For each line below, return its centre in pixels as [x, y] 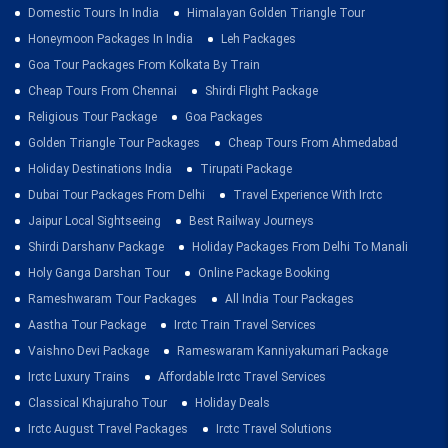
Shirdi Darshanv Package [96, 246]
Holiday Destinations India [100, 168]
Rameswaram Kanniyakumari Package [282, 350]
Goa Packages [224, 116]
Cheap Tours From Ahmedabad [313, 142]
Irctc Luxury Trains [79, 376]
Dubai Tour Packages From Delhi [116, 194]
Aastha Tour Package [87, 324]
